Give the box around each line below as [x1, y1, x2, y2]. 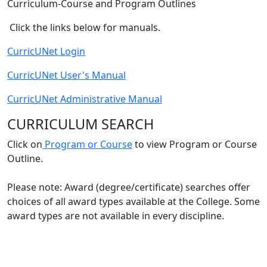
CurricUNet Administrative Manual [7, 92, 162, 105]
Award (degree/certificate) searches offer [62, 180, 250, 194]
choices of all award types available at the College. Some [7, 194, 260, 208]
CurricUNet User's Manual [7, 68, 126, 82]
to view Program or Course [132, 137, 257, 151]
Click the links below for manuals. [7, 20, 160, 34]
